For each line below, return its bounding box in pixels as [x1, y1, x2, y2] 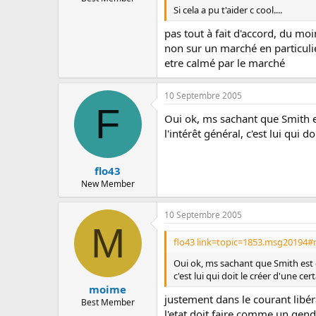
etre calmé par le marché [164, 56, 285, 70]
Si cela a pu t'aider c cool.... [174, 3, 282, 16]
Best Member [80, 296, 135, 308]
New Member [80, 177, 135, 190]
